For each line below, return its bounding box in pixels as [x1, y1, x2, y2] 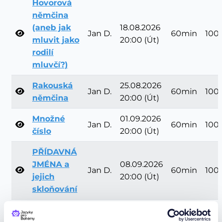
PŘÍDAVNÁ [32, 147, 77, 157]
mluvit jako [32, 35, 79, 45]
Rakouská [32, 81, 73, 91]
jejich [32, 172, 55, 182]
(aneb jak [32, 23, 71, 33]
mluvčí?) [32, 60, 68, 70]
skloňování [32, 184, 77, 194]
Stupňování [32, 205, 80, 215]
